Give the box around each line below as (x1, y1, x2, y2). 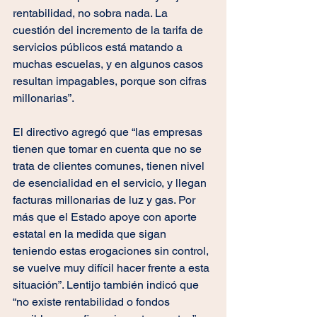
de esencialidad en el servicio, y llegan (13, 176, 209, 190)
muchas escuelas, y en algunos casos (13, 57, 206, 71)
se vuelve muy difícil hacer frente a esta (13, 261, 212, 275)
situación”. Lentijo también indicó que (13, 278, 202, 292)
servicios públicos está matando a (13, 40, 185, 54)
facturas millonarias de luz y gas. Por (13, 193, 198, 207)
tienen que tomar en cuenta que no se (13, 142, 204, 156)
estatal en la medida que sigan (13, 227, 169, 241)
